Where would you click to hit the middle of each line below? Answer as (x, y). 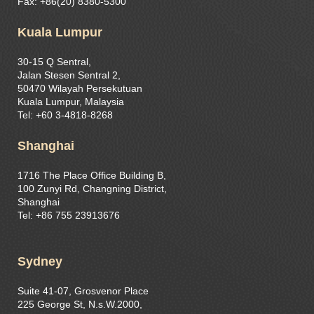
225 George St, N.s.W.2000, (80, 305)
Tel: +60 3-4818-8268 (65, 115)
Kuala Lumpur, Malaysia (71, 102)
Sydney (40, 262)
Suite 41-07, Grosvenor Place (83, 291)
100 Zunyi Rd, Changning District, (92, 189)
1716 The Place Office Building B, (92, 176)
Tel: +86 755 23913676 (69, 216)
